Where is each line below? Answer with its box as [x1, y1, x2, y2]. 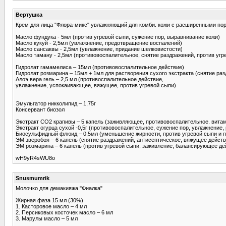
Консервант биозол [16, 106, 65, 112]
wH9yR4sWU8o [16, 154, 55, 161]
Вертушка [16, 11, 42, 18]
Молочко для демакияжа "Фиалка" [16, 185, 102, 191]
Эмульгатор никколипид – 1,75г [16, 100, 96, 106]
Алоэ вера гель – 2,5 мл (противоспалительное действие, [16, 76, 163, 82]
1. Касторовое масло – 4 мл [16, 203, 87, 209]
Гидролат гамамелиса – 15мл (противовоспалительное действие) [16, 64, 184, 70]
